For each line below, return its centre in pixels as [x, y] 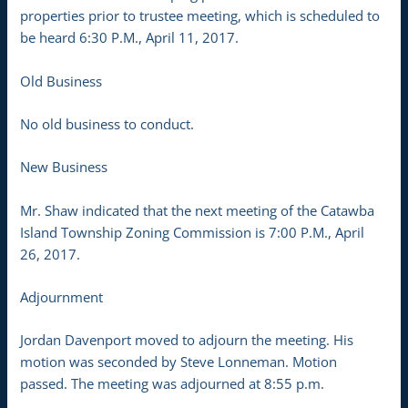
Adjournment [62, 296]
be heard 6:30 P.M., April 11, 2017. [130, 38]
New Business [64, 167]
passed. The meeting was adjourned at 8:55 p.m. [173, 384]
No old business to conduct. [107, 123]
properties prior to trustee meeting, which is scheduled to [200, 16]
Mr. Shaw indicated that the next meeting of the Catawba [198, 210]
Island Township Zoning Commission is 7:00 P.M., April [193, 232]
